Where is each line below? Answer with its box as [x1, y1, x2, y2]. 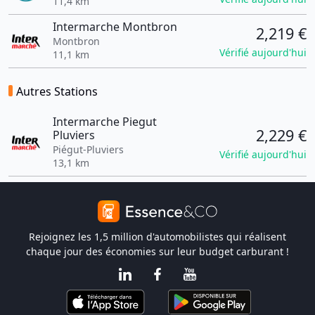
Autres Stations [16, 84, 98, 99]
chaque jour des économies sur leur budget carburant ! [26, 245, 289, 258]
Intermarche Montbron [52, 19, 177, 34]
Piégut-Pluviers [52, 143, 124, 156]
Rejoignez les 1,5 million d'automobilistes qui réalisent [29, 230, 286, 243]
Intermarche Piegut [52, 114, 157, 129]
